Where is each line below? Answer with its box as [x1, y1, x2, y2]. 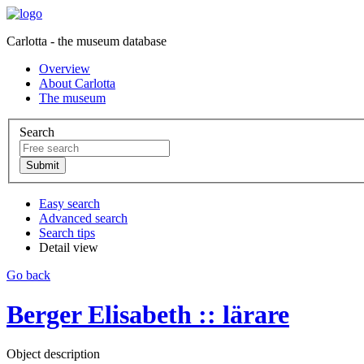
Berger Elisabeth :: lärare [6, 300, 289, 330]
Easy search [39, 196, 100, 210]
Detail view [39, 240, 98, 254]
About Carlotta [39, 76, 115, 90]
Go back [6, 267, 50, 282]
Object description [6, 347, 100, 362]
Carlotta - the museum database [6, 34, 167, 48]
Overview [39, 62, 90, 76]
